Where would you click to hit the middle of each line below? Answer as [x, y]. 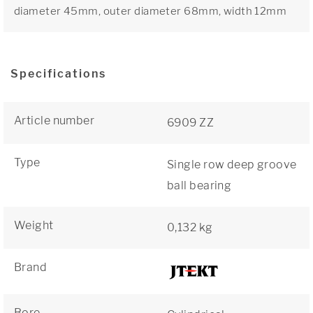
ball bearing [199, 185]
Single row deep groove [232, 165]
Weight [34, 225]
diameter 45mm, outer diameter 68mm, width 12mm [151, 11]
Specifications [58, 74]
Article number [54, 121]
